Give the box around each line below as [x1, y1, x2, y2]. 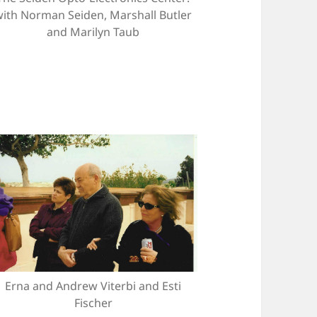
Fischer [74, 294, 113, 311]
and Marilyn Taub [47, 24, 140, 40]
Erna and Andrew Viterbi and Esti [5, 277, 182, 294]
